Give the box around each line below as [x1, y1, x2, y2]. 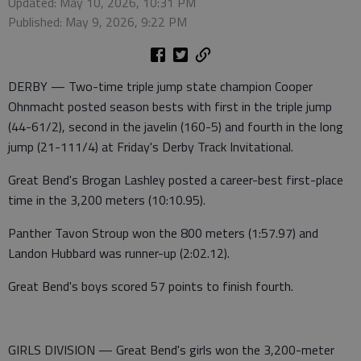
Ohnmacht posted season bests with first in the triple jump [8, 97, 332, 117]
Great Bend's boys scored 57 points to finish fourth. [8, 276, 293, 297]
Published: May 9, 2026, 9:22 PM [8, 12, 187, 32]
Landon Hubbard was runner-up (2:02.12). [8, 243, 230, 263]
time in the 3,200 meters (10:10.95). [8, 190, 205, 210]
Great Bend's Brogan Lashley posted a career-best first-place [8, 170, 343, 190]
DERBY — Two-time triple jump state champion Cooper [8, 77, 313, 97]
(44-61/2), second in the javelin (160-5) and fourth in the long [8, 117, 343, 137]
